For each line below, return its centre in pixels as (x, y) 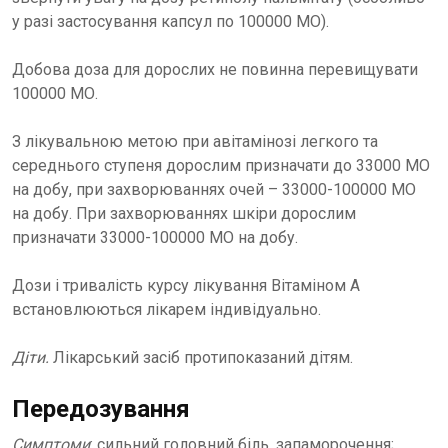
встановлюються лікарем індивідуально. (166, 309)
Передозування (101, 409)
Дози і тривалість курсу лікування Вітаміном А (186, 285)
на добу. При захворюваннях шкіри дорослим (184, 213)
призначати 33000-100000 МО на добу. (155, 237)
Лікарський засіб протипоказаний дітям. (203, 357)
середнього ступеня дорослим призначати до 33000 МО (221, 165)
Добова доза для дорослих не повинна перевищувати (215, 69)
